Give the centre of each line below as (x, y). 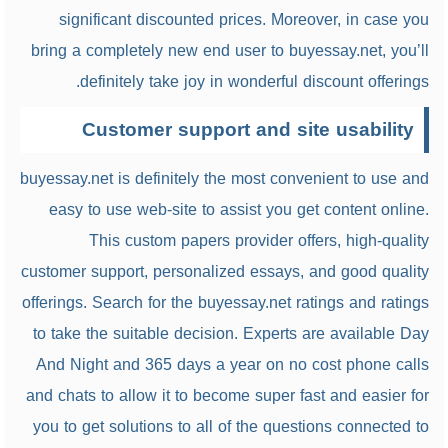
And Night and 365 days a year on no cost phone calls (232, 364)
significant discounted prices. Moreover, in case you (243, 19)
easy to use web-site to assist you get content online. (238, 209)
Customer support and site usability (247, 130)
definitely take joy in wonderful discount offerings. (254, 81)
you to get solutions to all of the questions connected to (230, 426)
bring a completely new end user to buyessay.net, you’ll (229, 50)
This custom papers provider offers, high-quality (258, 240)
